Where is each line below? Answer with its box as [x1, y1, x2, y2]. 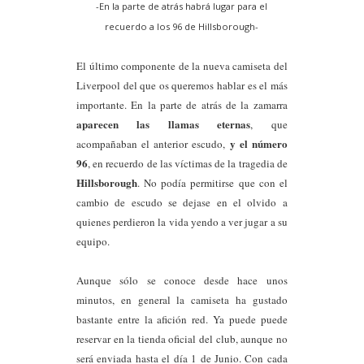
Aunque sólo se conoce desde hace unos [76, 273, 288, 288]
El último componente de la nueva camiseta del [76, 58, 288, 73]
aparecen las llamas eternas [76, 116, 251, 132]
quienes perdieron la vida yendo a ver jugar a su [76, 214, 288, 229]
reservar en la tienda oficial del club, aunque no [76, 331, 288, 346]
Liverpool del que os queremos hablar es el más [76, 78, 288, 93]
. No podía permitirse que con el [137, 175, 288, 190]
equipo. [76, 234, 110, 249]
